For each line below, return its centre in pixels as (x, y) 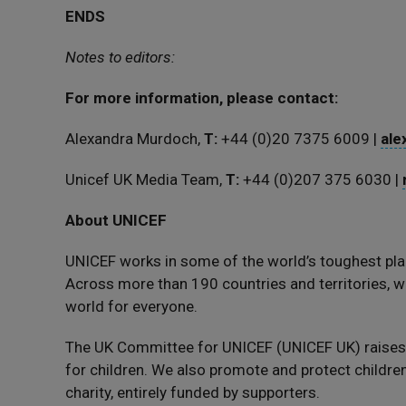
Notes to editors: (120, 57)
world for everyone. (131, 306)
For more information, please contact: (202, 98)
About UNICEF (116, 220)
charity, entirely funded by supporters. (193, 392)
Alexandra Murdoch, (135, 139)
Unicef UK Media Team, (145, 179)
